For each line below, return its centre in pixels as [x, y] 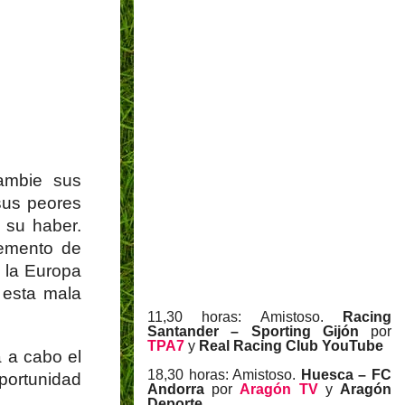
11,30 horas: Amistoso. [245, 317]
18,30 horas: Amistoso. [224, 375]
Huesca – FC [346, 375]
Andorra [176, 390]
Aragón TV [279, 390]
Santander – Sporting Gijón [259, 332]
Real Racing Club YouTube [291, 346]
